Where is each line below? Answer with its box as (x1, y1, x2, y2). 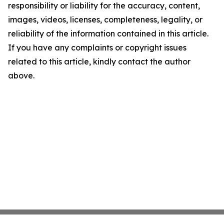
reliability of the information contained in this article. (8, 28, 208, 39)
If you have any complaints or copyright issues (8, 42, 186, 53)
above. (8, 70, 34, 81)
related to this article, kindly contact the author (8, 56, 190, 67)
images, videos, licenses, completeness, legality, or (8, 14, 202, 25)
